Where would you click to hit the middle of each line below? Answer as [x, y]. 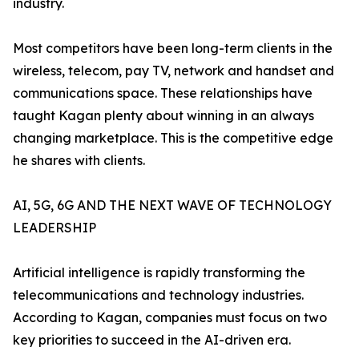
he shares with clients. [79, 161]
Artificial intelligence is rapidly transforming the [159, 273]
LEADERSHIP [54, 228]
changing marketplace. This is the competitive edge [173, 138]
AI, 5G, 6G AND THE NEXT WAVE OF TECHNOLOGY [172, 206]
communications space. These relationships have [163, 93]
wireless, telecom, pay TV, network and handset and [173, 71]
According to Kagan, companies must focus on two [170, 318]
